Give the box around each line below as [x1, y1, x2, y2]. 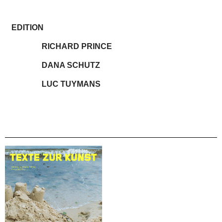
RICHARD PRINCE [41, 42, 112, 51]
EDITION [11, 23, 44, 32]
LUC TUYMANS [41, 80, 101, 89]
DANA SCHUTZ [41, 61, 100, 70]
